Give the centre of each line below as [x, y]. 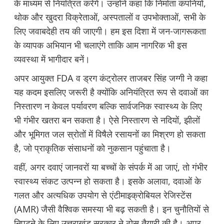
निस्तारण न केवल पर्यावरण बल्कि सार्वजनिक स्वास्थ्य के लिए [108, 106]
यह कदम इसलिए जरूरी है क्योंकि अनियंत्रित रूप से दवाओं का [111, 92]
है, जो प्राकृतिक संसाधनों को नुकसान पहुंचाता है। [92, 148]
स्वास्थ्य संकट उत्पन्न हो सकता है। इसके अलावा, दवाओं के [107, 181]
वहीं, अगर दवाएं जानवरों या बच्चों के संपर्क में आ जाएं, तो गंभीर [110, 167]
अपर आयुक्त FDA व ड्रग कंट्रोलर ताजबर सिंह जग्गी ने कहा [110, 78]
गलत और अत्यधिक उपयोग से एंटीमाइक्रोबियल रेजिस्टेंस [102, 195]
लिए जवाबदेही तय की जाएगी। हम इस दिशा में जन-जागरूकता [110, 31]
